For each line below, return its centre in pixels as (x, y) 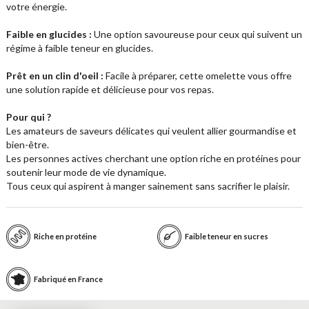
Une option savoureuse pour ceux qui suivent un (197, 34)
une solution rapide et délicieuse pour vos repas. (110, 89)
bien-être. (27, 144)
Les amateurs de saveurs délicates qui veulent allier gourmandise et (151, 131)
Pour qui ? (29, 117)
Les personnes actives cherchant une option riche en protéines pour (153, 158)
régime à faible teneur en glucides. (79, 48)
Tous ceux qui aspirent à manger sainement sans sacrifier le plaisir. (148, 186)
